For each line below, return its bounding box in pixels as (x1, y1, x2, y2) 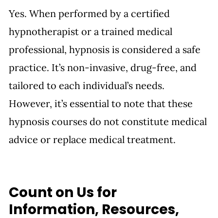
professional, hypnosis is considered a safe (9, 43, 203, 55)
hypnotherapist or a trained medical (9, 25, 175, 37)
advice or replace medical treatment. (9, 133, 176, 145)
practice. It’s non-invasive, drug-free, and (9, 61, 199, 73)
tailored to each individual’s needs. (9, 79, 167, 91)
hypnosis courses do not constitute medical (9, 115, 209, 127)
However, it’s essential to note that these (9, 97, 195, 109)
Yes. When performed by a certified (9, 7, 172, 19)
